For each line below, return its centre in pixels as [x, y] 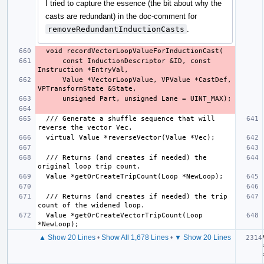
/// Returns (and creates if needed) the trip [42, 196]
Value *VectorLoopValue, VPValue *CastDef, [50, 80]
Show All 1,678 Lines [135, 237]
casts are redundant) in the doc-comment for [121, 16]
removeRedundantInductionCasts [116, 29]
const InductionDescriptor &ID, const [50, 61]
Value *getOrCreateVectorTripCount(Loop [42, 215]
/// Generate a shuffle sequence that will [42, 118]
